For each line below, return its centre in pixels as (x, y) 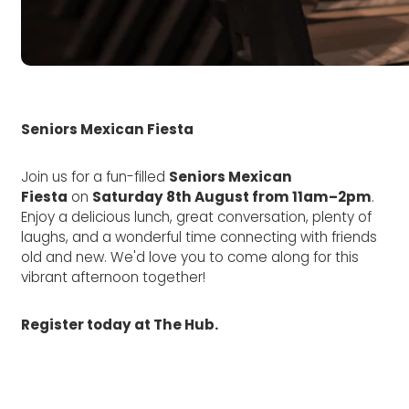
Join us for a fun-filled (94, 177)
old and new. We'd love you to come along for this (190, 257)
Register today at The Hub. (120, 325)
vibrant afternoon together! (114, 278)
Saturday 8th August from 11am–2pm (232, 197)
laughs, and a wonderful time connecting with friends (199, 237)
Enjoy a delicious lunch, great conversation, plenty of (197, 217)
